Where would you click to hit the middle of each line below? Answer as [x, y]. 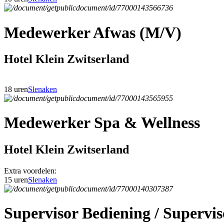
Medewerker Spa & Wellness [102, 123]
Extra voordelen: [30, 170]
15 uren [16, 179]
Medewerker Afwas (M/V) [93, 32]
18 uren [16, 89]
